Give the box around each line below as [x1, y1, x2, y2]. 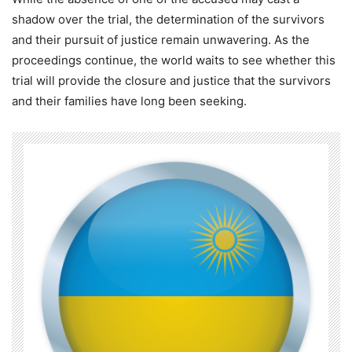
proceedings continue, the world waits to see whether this [12, 53, 335, 68]
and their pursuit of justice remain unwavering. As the [12, 32, 310, 48]
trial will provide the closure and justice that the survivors [12, 73, 331, 89]
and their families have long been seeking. [12, 93, 247, 109]
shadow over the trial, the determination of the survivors [12, 12, 324, 27]
